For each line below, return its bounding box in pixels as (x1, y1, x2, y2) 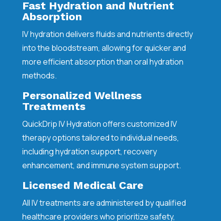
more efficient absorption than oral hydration (22, 56, 184, 67)
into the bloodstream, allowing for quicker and (22, 42, 186, 53)
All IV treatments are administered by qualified (22, 197, 186, 208)
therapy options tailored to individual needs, (22, 132, 179, 143)
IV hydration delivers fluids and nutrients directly (22, 29, 193, 39)
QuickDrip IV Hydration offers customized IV (22, 118, 177, 129)
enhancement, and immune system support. (22, 160, 181, 171)
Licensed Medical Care (22, 179, 144, 191)
